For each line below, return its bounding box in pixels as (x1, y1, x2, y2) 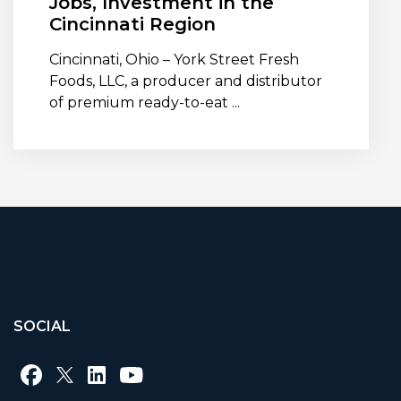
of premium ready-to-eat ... (49, 94, 240, 112)
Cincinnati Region (49, 13, 216, 36)
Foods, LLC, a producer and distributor (49, 73, 322, 90)
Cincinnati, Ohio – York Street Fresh (49, 51, 299, 69)
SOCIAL (13, 318, 71, 336)
